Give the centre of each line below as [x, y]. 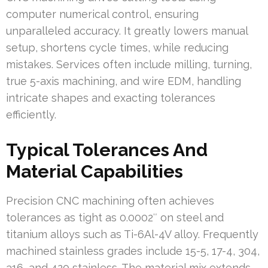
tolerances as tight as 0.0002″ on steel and [115, 218]
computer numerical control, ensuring [102, 14]
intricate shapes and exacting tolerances [111, 98]
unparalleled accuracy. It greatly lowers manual [127, 31]
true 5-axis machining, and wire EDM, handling [124, 81]
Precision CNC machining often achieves [110, 201]
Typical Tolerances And [107, 150]
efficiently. [31, 115]
